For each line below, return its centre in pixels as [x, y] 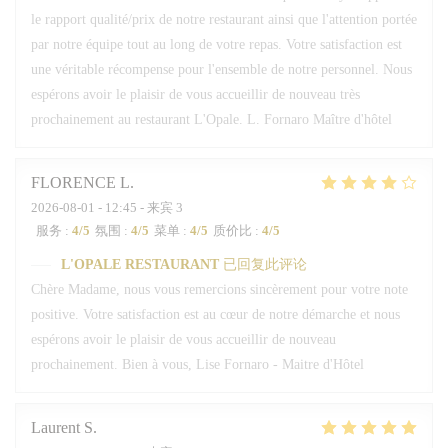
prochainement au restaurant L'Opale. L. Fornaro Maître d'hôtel [211, 119]
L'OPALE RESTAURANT [140, 264]
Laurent [55, 427]
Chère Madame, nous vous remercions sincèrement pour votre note [219, 289]
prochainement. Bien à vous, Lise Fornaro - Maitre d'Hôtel [197, 364]
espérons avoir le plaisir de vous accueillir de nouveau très [195, 94]
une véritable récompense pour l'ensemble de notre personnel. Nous [221, 69]
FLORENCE [73, 182]
